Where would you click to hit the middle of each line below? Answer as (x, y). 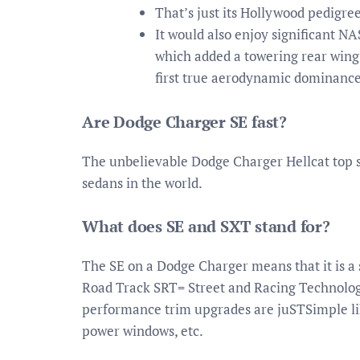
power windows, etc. (143, 331)
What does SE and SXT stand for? (206, 226)
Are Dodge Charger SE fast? (184, 121)
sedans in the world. (142, 182)
